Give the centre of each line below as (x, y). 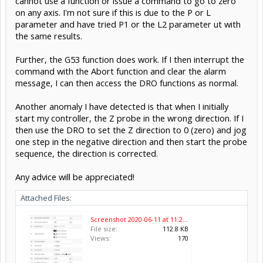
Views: (100, 238)
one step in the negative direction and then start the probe (131, 141)
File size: (104, 228)
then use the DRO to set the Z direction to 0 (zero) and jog (131, 129)
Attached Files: (46, 198)
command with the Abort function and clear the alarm (121, 71)
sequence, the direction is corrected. (87, 153)
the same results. (49, 36)
